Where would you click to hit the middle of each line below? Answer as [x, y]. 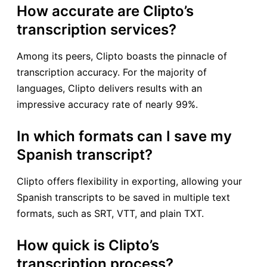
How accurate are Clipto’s [105, 11]
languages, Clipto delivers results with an [109, 88]
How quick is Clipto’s [88, 245]
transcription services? [97, 29]
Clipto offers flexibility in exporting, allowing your [129, 181]
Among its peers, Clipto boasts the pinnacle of [122, 56]
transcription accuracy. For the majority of [112, 72]
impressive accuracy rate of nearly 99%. [107, 104]
